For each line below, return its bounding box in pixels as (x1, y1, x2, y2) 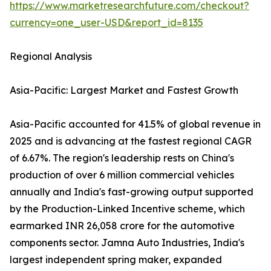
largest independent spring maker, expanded (10, 253, 222, 266)
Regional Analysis (10, 50, 92, 63)
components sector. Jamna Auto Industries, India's (10, 237, 244, 249)
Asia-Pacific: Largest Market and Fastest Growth (10, 84, 238, 97)
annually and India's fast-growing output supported (10, 186, 253, 198)
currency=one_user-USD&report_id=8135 (10, 16, 203, 29)
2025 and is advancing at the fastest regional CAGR (10, 135, 252, 148)
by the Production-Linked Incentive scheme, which (10, 203, 245, 215)
